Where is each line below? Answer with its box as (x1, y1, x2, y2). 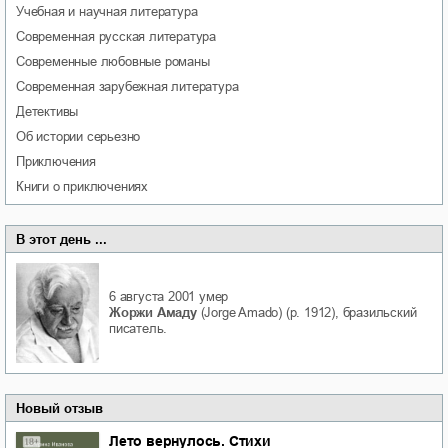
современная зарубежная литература (24, 79, 239, 95)
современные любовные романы (24, 54, 210, 70)
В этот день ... (16, 232, 107, 248)
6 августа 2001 (109, 289, 196, 305)
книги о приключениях (23, 179, 149, 195)
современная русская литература (24, 29, 217, 45)
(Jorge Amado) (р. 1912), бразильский (196, 305, 417, 321)
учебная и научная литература (23, 4, 198, 20)
